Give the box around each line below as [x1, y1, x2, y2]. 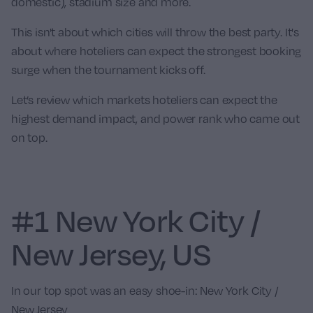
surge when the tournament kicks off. [11, 63, 205, 77]
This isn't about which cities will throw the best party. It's [11, 25, 300, 39]
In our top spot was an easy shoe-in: [11, 284, 201, 298]
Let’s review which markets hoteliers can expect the [11, 93, 277, 107]
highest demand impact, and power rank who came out [11, 112, 300, 126]
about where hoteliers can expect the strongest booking [11, 44, 302, 58]
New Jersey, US [11, 235, 212, 272]
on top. [11, 131, 48, 145]
